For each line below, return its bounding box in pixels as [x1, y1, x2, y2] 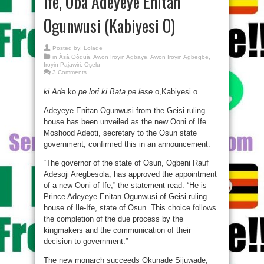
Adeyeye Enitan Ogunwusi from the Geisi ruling [44, 106, 205, 115]
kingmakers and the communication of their [44, 226, 191, 235]
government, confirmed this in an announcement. [44, 140, 210, 148]
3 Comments [52, 69, 87, 75]
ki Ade [44, 87, 65, 96]
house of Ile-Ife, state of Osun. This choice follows [44, 203, 216, 212]
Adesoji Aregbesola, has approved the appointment [44, 170, 217, 179]
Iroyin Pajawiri [44, 61, 81, 68]
